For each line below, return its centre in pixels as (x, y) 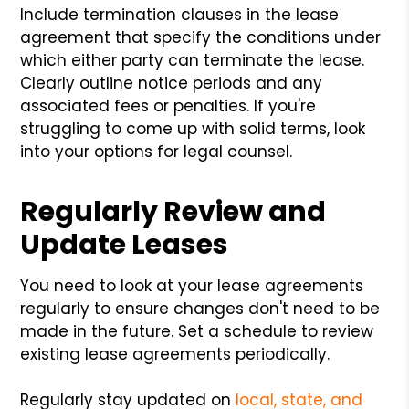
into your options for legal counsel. (157, 151)
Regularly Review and (173, 211)
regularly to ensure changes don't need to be (200, 308)
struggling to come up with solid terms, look (193, 128)
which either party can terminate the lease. (193, 60)
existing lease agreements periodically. (175, 354)
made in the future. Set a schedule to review (197, 331)
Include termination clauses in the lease (180, 14)
